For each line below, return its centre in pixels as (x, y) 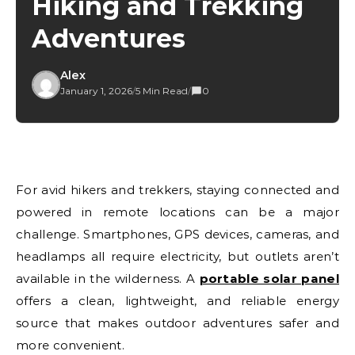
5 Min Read (162, 91)
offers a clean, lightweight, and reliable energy (177, 301)
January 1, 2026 (96, 91)
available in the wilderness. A (108, 279)
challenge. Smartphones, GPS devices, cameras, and (177, 234)
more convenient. (70, 345)
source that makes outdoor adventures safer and (177, 323)
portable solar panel (269, 279)
